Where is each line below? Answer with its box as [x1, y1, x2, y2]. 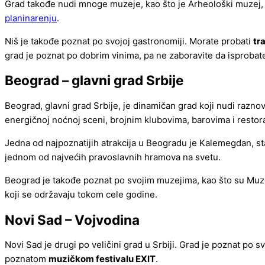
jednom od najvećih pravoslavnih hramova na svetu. [5, 151, 221, 163]
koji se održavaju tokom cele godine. [5, 189, 157, 201]
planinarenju [5, 12, 57, 24]
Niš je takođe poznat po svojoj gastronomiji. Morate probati [5, 35, 253, 47]
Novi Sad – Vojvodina [5, 211, 140, 228]
